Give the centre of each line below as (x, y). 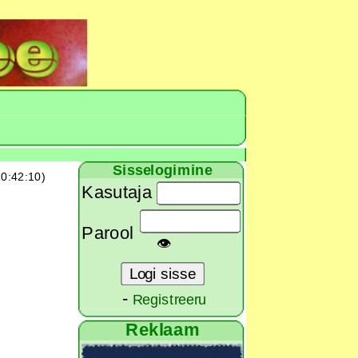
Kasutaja (117, 192)
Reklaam (162, 330)
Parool (108, 233)
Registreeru (169, 300)
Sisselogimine (162, 170)
